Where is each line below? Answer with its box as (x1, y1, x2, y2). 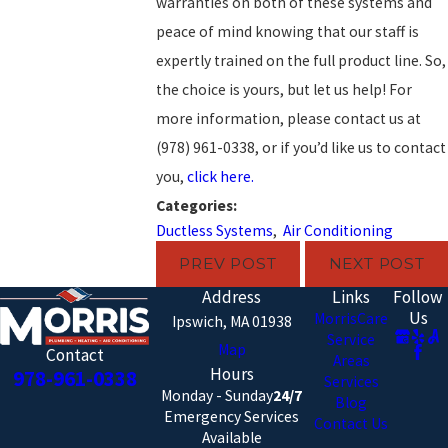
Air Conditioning (283, 220, 393, 240)
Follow (393, 285, 444, 308)
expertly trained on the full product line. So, (156, 50, 446, 70)
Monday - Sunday (161, 385, 274, 405)
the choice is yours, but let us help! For (156, 79, 412, 99)
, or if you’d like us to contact (255, 137, 446, 157)
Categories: (156, 195, 240, 215)
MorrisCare (314, 308, 389, 328)
